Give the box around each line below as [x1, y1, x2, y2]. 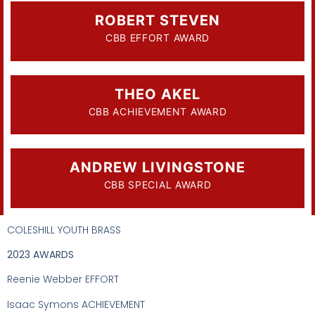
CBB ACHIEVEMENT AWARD [88, 105, 227, 117]
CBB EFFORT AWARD [105, 32, 210, 44]
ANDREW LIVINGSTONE [70, 159, 245, 176]
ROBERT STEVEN [95, 12, 220, 30]
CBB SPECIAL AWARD [103, 179, 212, 191]
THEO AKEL [115, 85, 200, 103]
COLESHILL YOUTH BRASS [7, 222, 121, 237]
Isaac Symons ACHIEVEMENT [7, 297, 145, 311]
